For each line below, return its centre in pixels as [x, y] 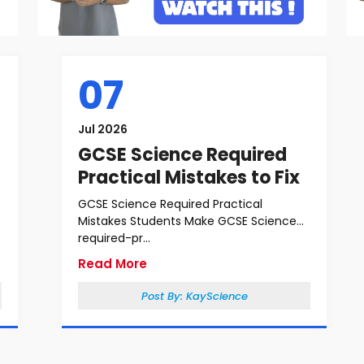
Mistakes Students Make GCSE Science [187, 221]
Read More [113, 264]
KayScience [217, 296]
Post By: [163, 296]
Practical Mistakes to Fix [189, 178]
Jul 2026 [103, 129]
